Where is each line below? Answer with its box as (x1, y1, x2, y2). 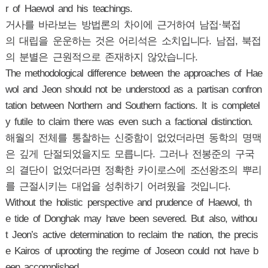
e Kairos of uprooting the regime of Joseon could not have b (5, 245, 258, 257)
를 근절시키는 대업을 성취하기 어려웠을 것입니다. (5, 181, 231, 193)
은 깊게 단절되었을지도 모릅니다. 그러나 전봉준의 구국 (5, 148, 254, 160)
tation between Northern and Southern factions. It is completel (5, 100, 260, 112)
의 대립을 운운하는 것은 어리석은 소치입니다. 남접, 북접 (5, 35, 261, 47)
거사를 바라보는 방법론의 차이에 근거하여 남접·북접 (5, 19, 241, 31)
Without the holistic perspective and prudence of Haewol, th (5, 197, 251, 209)
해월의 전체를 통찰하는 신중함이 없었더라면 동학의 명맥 (5, 132, 261, 144)
